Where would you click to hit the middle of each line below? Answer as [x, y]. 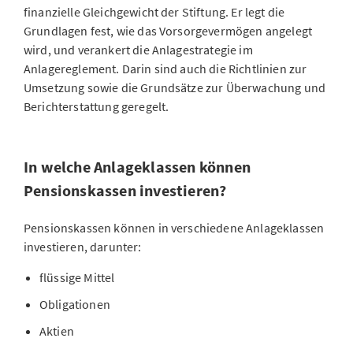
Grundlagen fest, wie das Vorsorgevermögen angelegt [168, 31]
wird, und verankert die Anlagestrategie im [138, 50]
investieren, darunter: [83, 247]
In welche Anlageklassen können [137, 167]
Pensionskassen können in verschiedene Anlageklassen [174, 228]
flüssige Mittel [77, 277]
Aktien [57, 331]
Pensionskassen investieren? [125, 190]
